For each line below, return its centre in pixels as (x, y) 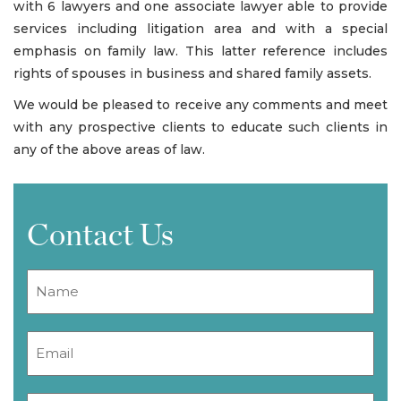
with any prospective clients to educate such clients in (200, 127)
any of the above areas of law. (109, 149)
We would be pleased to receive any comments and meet (200, 104)
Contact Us (100, 235)
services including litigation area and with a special (200, 28)
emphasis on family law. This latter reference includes (200, 51)
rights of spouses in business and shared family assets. (192, 73)
